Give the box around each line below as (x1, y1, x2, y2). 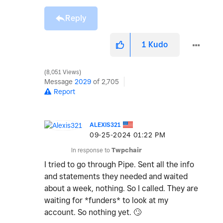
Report (54, 88, 75, 96)
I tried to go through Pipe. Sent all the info (44, 160, 194, 170)
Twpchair (111, 146, 142, 154)
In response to (71, 146, 111, 154)
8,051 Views (45, 69, 81, 76)
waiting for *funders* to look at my (44, 196, 168, 206)
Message (44, 78, 75, 86)
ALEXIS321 (90, 121, 121, 129)
